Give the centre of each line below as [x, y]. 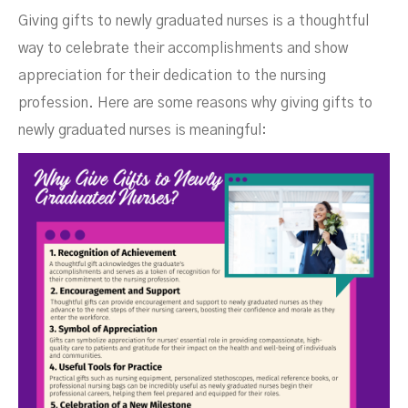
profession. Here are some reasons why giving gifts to [195, 103]
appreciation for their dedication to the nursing [172, 76]
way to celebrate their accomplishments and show [183, 48]
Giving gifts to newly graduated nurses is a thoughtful [194, 21]
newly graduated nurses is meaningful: [143, 130]
